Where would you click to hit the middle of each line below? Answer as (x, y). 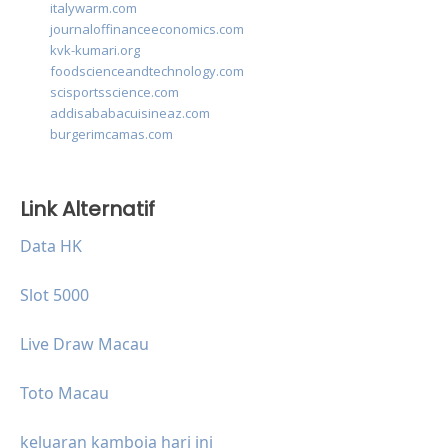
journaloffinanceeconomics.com (147, 29)
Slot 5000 (54, 295)
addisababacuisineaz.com (130, 113)
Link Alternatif (87, 209)
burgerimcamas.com (111, 134)
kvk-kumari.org (95, 50)
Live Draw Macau (84, 344)
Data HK (51, 246)
